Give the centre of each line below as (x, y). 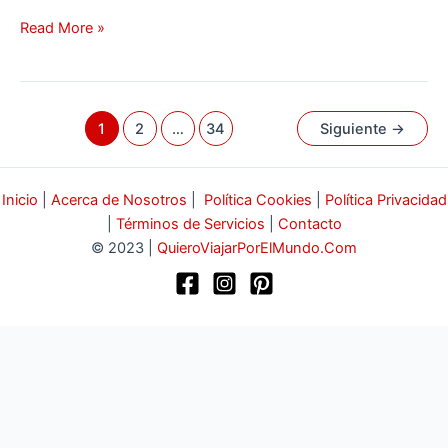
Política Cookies (257, 200)
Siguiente (356, 129)
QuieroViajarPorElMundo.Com (257, 248)
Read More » (62, 28)
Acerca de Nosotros (118, 200)
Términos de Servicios (190, 224)
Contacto (309, 224)
